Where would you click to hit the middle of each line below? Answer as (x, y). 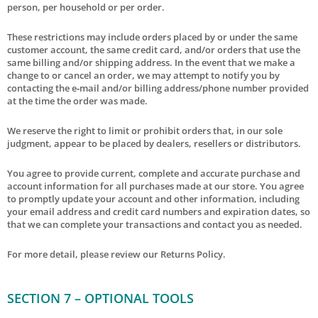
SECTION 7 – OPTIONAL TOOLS (100, 298)
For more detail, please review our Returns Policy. (116, 254)
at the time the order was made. (77, 100)
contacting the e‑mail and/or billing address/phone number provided (158, 88)
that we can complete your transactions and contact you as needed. (155, 224)
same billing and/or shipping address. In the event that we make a (151, 62)
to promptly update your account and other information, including (153, 198)
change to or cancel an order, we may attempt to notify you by (143, 75)
